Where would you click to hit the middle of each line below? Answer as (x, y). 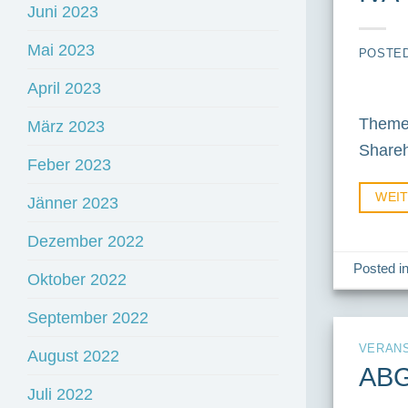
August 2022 (73, 356)
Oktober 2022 (77, 280)
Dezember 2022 (86, 241)
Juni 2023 (63, 12)
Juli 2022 (60, 394)
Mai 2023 (61, 50)
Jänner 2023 (73, 203)
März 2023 (66, 127)
